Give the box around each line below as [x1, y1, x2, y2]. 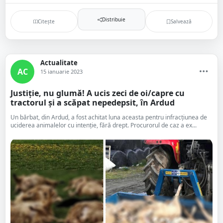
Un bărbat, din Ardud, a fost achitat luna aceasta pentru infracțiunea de [10, 113, 207, 121]
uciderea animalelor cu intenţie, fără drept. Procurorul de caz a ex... [10, 121, 197, 129]
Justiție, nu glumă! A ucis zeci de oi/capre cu [10, 88, 185, 99]
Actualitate [40, 58, 78, 67]
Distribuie [102, 15, 125, 23]
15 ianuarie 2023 [40, 68, 83, 75]
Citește [38, 17, 55, 25]
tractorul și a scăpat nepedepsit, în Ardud [10, 97, 175, 108]
